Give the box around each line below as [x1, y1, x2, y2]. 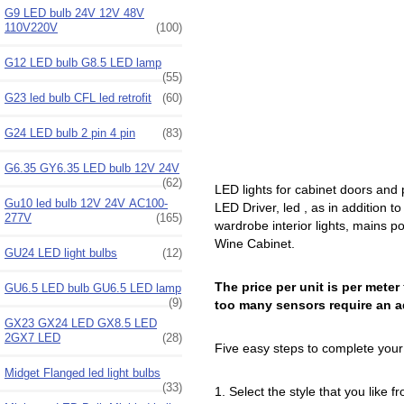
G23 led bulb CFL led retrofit [5, 90, 151, 105]
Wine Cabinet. [214, 236, 298, 252]
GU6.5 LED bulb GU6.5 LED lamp [5, 280, 181, 295]
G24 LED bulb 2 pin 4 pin [5, 125, 135, 140]
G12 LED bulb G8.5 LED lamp [5, 55, 161, 69]
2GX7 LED [5, 330, 60, 344]
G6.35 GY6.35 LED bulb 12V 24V [5, 161, 179, 175]
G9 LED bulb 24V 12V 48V [5, 5, 144, 20]
